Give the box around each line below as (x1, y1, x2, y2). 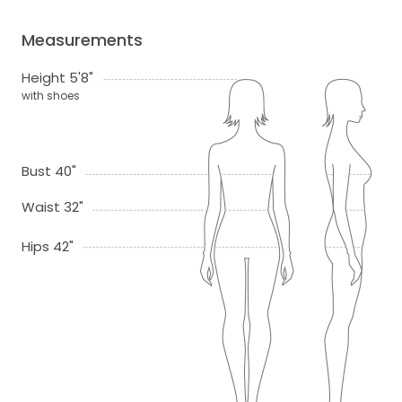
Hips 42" (22, 237, 74, 257)
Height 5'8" (22, 68, 93, 88)
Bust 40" (22, 162, 76, 181)
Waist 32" (22, 197, 83, 217)
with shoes (22, 88, 80, 104)
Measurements (22, 29, 143, 52)
